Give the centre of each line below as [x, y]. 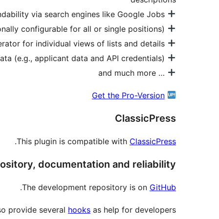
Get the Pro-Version [128, 95]
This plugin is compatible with [73, 141]
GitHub [163, 187]
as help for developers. [133, 209]
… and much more [161, 73]
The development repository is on [86, 187]
